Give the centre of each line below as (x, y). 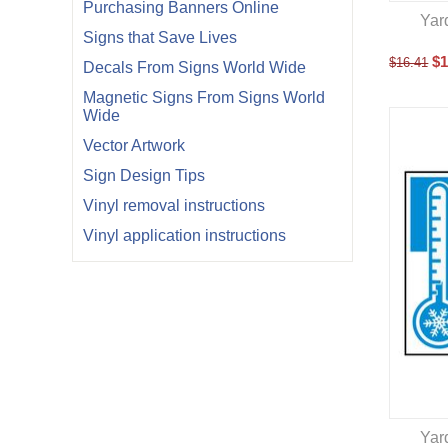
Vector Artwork (134, 145)
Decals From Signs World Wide (194, 67)
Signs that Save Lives (160, 37)
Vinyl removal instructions (174, 205)
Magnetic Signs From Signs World (204, 97)
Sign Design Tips (144, 175)
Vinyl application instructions (184, 235)
